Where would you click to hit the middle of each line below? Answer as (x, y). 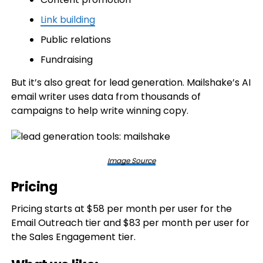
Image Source (131, 161)
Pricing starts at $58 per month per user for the (121, 209)
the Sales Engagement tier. (73, 237)
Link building (68, 20)
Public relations (75, 40)
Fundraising (66, 60)
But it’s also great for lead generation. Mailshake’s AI (131, 82)
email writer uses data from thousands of (106, 97)
